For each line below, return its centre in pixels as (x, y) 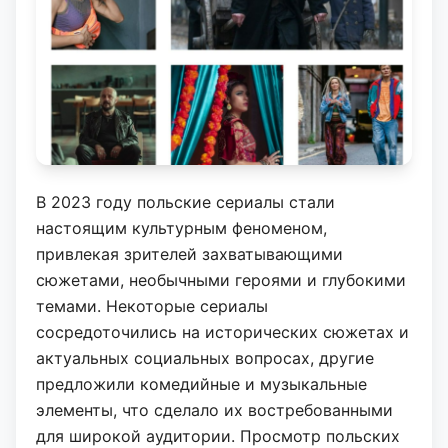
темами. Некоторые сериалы (152, 306)
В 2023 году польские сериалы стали (185, 202)
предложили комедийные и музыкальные (201, 384)
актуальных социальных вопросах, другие (205, 358)
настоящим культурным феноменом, (181, 228)
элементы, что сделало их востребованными (214, 410)
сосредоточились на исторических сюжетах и (222, 332)
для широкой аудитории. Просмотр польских (218, 436)
